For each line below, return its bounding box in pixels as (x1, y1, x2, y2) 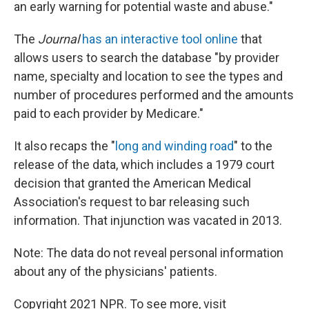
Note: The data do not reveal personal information (14, 246, 283, 261)
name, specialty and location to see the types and (14, 69, 283, 84)
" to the (234, 139, 272, 154)
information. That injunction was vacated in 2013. (14, 213, 282, 228)
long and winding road (115, 139, 234, 154)
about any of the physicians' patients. (14, 264, 217, 279)
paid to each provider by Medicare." (14, 106, 203, 121)
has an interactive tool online (82, 32, 238, 47)
